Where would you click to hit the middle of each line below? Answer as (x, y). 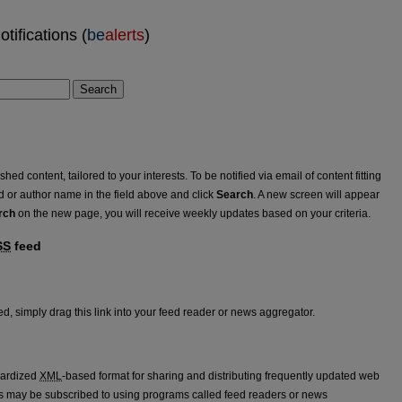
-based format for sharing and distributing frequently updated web (221, 376)
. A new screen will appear (316, 194)
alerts (125, 35)
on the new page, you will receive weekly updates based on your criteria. (193, 213)
